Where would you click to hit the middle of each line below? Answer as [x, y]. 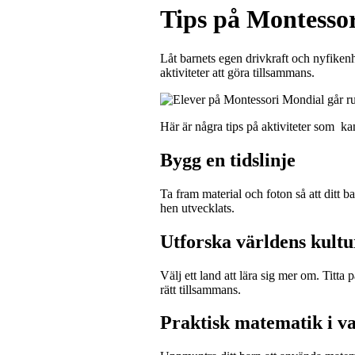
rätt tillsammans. [200, 289]
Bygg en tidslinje [227, 160]
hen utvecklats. [197, 208]
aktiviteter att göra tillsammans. [237, 72]
